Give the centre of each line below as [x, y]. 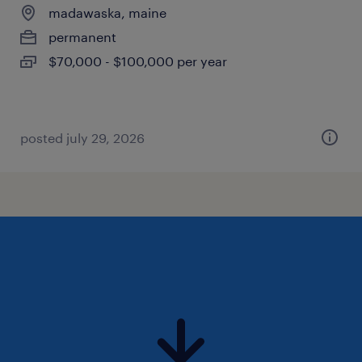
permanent [82, 37]
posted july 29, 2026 [82, 138]
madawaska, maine [107, 13]
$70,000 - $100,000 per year [138, 61]
